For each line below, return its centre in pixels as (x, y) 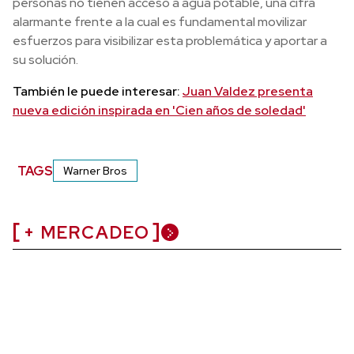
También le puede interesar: (98, 91)
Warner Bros (96, 171)
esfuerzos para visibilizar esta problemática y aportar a (170, 41)
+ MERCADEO (87, 233)
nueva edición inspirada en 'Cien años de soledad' (159, 110)
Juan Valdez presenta (248, 91)
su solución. (45, 60)
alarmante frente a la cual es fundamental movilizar (160, 22)
